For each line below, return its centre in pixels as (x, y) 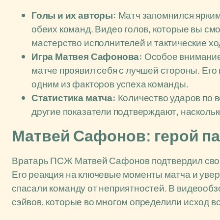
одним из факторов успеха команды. (110, 84)
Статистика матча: (74, 98)
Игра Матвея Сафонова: (87, 56)
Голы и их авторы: (74, 15)
